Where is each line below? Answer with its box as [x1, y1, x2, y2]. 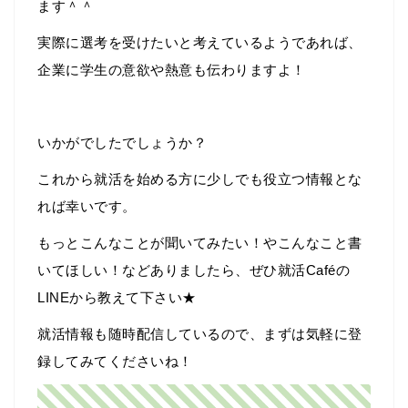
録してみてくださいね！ [37, 353, 193, 370]
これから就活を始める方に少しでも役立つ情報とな [37, 171, 362, 188]
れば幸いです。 [37, 199, 137, 215]
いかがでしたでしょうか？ [37, 135, 207, 151]
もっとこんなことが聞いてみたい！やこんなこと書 [37, 235, 362, 251]
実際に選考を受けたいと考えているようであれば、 [37, 35, 362, 51]
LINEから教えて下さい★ [37, 290, 197, 306]
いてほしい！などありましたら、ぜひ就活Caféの [37, 262, 350, 279]
